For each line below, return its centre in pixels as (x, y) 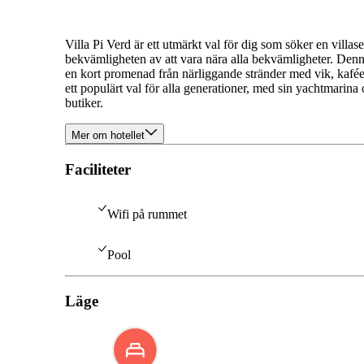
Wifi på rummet (147, 214)
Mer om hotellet (108, 136)
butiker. (84, 103)
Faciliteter (98, 170)
